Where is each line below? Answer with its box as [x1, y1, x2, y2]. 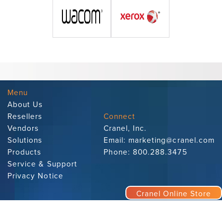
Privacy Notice [7, 171, 63, 180]
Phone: [103, 147, 133, 157]
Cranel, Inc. [103, 123, 147, 133]
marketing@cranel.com [128, 135, 215, 145]
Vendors [7, 123, 39, 133]
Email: [103, 135, 128, 145]
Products [7, 147, 42, 157]
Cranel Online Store [136, 189, 211, 198]
